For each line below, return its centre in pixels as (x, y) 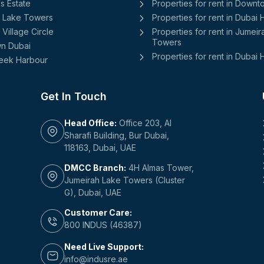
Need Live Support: (104, 247)
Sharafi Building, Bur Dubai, (117, 135)
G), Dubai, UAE (93, 193)
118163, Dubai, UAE (100, 147)
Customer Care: (98, 213)
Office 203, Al (144, 123)
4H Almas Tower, (160, 168)
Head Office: (90, 123)
